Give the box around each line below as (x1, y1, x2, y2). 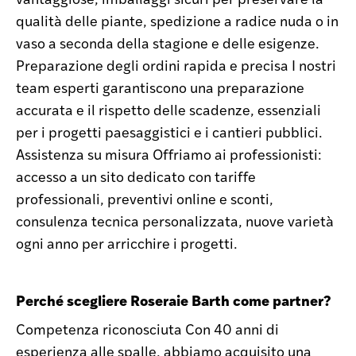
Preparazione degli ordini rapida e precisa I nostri (16, 55, 336, 75)
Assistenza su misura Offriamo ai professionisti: (16, 144, 322, 164)
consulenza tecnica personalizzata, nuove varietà (16, 211, 334, 230)
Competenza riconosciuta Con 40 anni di (16, 319, 279, 339)
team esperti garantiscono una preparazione (16, 77, 304, 97)
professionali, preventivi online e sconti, (16, 188, 273, 208)
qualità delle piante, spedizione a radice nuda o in (16, 10, 339, 30)
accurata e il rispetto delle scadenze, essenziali (16, 99, 321, 119)
